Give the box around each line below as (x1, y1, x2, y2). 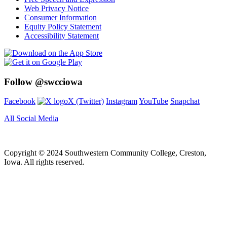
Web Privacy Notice (24, 4, 89, 13)
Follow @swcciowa (4, 76, 83, 87)
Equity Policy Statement (24, 22, 101, 31)
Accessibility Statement (24, 31, 99, 40)
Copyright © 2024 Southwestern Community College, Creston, (4, 148, 206, 158)
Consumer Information (24, 13, 97, 22)
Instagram (106, 97, 137, 106)
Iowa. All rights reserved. (4, 158, 85, 167)
